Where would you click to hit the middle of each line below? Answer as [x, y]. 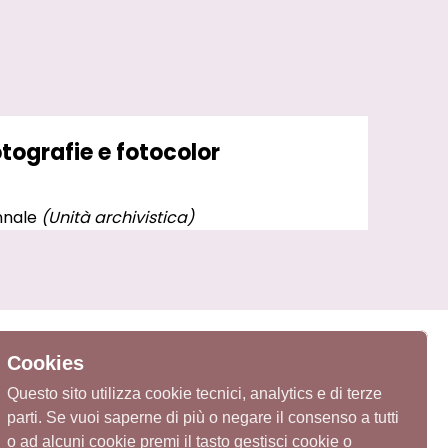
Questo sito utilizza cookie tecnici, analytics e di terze [194, 393]
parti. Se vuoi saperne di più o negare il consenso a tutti [203, 417]
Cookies [45, 363]
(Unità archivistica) [117, 217]
